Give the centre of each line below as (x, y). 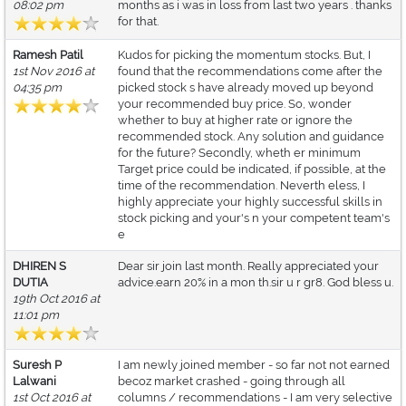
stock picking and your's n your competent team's (254, 218)
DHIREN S (39, 266)
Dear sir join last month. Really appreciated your (248, 266)
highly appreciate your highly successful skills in (250, 202)
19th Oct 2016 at (56, 299)
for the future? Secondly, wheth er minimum (239, 153)
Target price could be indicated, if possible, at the (252, 169)
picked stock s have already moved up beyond (246, 88)
